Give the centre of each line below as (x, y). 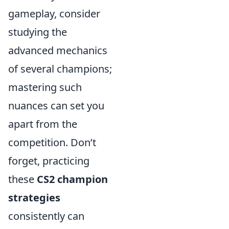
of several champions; (60, 69)
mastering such (45, 87)
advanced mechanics (58, 50)
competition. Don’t (52, 142)
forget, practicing (49, 161)
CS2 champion (72, 179)
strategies (34, 198)
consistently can (46, 216)
